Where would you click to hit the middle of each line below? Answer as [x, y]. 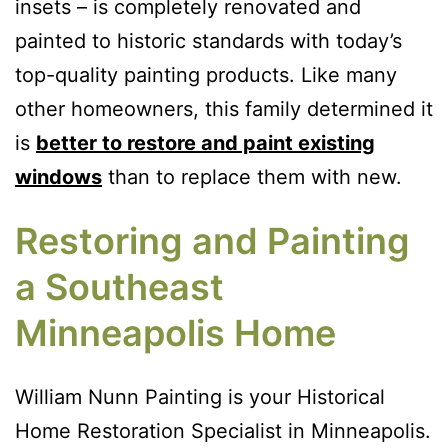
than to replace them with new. [252, 176]
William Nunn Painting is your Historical [200, 396]
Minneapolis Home [175, 332]
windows [58, 176]
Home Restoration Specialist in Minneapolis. [223, 430]
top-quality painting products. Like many [206, 74]
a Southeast [119, 286]
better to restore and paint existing [205, 142]
